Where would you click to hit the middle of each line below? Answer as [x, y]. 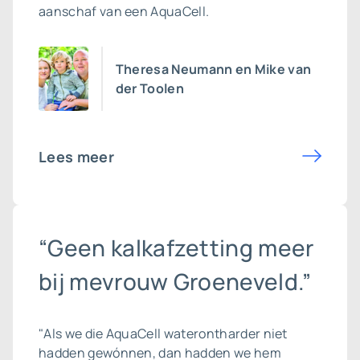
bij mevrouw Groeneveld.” [175, 281]
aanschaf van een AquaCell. [124, 11]
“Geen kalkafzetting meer [176, 247]
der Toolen [149, 88]
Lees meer [76, 157]
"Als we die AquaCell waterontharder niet [163, 333]
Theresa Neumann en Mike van [213, 69]
